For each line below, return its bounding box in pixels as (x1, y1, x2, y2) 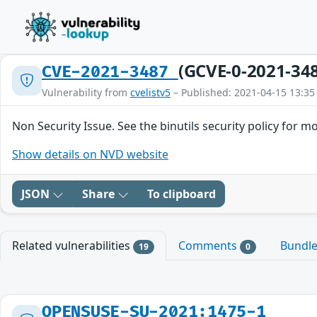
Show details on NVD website (12, 146, 168, 162)
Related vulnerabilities (12, 238, 133, 253)
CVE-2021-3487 (42, 62, 178, 82)
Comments (178, 238, 240, 253)
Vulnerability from (42, 86, 130, 99)
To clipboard (147, 186, 216, 202)
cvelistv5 (130, 86, 171, 99)
